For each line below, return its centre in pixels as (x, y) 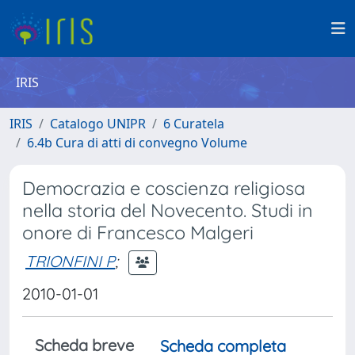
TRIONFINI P (70, 261)
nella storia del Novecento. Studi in (168, 210)
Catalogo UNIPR (98, 124)
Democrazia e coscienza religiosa (164, 188)
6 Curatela (194, 124)
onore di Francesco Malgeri (138, 233)
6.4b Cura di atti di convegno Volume (137, 143)
